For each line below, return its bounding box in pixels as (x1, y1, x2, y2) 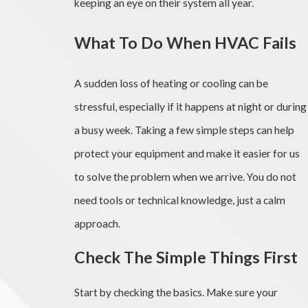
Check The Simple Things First (74, 247, 298, 267)
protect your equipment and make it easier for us (74, 146, 300, 159)
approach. (74, 217, 120, 230)
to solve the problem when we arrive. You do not (74, 170, 296, 183)
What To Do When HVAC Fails (74, 33, 296, 53)
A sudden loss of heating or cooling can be (74, 76, 268, 89)
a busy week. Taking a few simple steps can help (74, 123, 294, 136)
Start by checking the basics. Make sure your (74, 285, 278, 298)
